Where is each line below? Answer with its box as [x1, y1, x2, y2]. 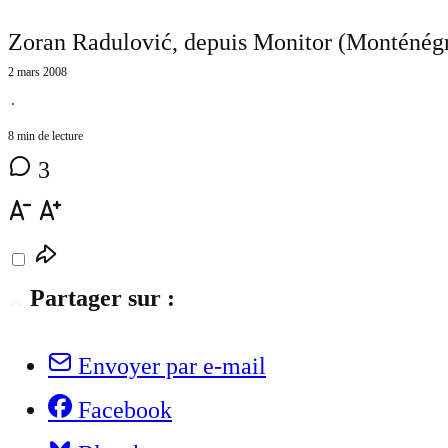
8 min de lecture [8, 129, 83, 144]
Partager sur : [30, 285, 175, 312]
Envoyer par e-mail [78, 353, 266, 380]
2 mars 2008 [8, 65, 67, 80]
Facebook [78, 397, 172, 424]
